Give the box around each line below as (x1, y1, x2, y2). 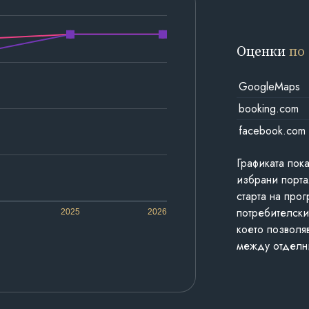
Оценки (237, 41, 290, 61)
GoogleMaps (238, 78, 300, 94)
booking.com (238, 100, 299, 117)
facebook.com (238, 122, 306, 139)
